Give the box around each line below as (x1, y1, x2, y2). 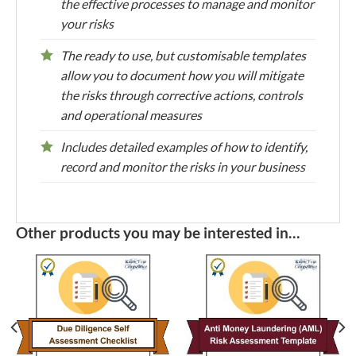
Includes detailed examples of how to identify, (60, 138, 308, 154)
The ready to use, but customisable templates (60, 47, 306, 63)
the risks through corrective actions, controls (60, 87, 303, 103)
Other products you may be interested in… (16, 223, 300, 242)
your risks (60, 15, 114, 31)
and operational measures (60, 106, 202, 122)
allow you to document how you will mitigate (60, 67, 304, 83)
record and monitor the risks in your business (60, 158, 305, 174)
